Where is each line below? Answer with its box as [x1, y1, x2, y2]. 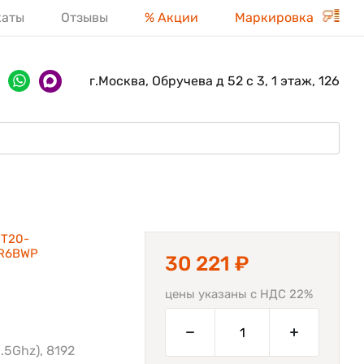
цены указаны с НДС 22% [165, 287, 313, 301]
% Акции [145, 10, 198, 25]
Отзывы [61, 10, 108, 25]
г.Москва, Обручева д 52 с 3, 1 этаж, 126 [89, 73, 340, 89]
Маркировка [235, 10, 317, 25]
